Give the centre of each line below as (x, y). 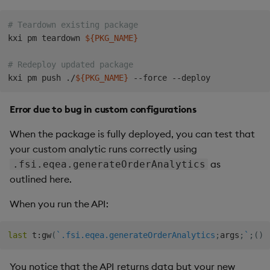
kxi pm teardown (46, 38)
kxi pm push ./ (41, 77)
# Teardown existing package (73, 24)
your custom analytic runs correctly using (103, 149)
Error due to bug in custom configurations (103, 109)
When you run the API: (59, 203)
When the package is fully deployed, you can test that (132, 133)
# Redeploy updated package (70, 64)
